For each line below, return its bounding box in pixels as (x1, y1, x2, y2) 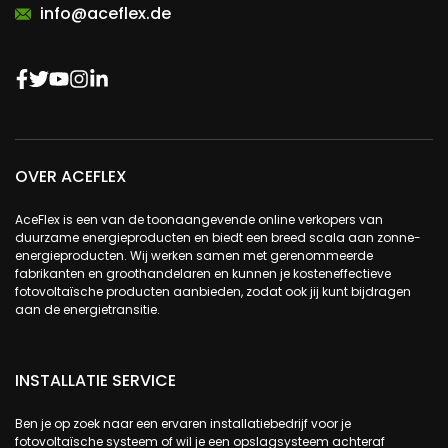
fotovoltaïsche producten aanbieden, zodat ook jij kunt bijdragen (15, 283, 411, 301)
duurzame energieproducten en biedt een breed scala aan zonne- (15, 229, 421, 247)
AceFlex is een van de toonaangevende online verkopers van (15, 211, 383, 229)
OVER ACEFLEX (15, 165, 127, 189)
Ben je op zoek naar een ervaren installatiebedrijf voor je (15, 415, 351, 433)
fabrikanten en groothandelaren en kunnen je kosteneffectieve (15, 265, 391, 283)
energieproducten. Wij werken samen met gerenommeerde (15, 247, 373, 265)
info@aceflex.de (40, 2, 171, 26)
